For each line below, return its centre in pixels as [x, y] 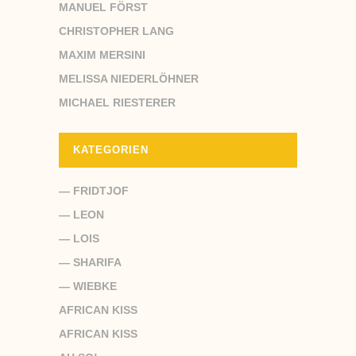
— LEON [81, 214]
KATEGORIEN [111, 149]
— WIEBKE [88, 286]
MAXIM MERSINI [102, 54]
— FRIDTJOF [94, 190]
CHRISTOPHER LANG [116, 31]
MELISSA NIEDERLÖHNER [129, 78]
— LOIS [79, 238]
